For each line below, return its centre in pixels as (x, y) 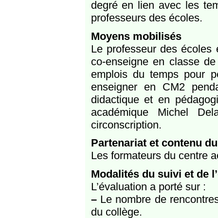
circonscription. (126, 125)
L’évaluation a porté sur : (148, 187)
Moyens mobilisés (136, 36)
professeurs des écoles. (146, 18)
